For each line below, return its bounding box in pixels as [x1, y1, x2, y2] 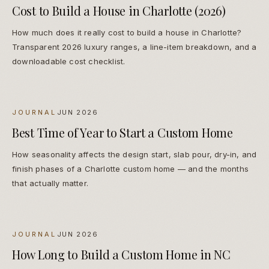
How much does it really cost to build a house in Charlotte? [12, 28, 242, 38]
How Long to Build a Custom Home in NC [12, 246, 231, 263]
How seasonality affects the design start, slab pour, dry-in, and [12, 150, 257, 160]
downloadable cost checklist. [12, 56, 125, 67]
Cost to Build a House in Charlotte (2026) [12, 2, 226, 19]
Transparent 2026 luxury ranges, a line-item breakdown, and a [12, 42, 257, 52]
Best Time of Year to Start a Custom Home [12, 124, 233, 141]
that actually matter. [12, 178, 89, 189]
